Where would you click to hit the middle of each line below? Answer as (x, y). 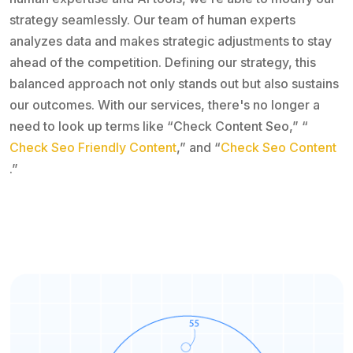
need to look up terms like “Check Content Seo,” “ (159, 126)
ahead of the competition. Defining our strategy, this (163, 62)
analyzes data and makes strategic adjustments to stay (171, 41)
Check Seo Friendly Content (93, 147)
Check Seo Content (279, 147)
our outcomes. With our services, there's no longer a (165, 104)
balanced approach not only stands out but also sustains (174, 83)
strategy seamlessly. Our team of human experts (152, 19)
